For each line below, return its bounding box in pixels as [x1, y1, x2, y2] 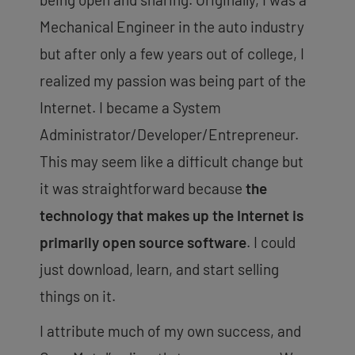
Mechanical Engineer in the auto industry [40, 17, 304, 36]
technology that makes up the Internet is [40, 205, 303, 224]
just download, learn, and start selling [40, 259, 279, 278]
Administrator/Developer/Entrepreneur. [40, 124, 299, 143]
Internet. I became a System [40, 97, 221, 116]
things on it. [40, 286, 116, 305]
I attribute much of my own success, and [40, 321, 301, 340]
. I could [246, 232, 296, 251]
